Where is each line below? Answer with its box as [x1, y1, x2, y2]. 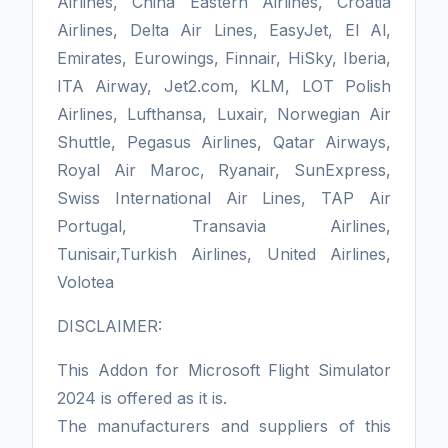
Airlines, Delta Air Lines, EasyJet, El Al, [57, 20, 391, 41]
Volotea [57, 272, 119, 293]
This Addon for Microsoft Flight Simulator [57, 360, 391, 381]
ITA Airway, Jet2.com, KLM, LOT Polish [57, 76, 391, 97]
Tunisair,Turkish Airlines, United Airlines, [57, 244, 391, 265]
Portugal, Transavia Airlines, [57, 216, 391, 237]
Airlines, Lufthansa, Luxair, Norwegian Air [57, 104, 391, 125]
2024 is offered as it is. [57, 388, 232, 409]
